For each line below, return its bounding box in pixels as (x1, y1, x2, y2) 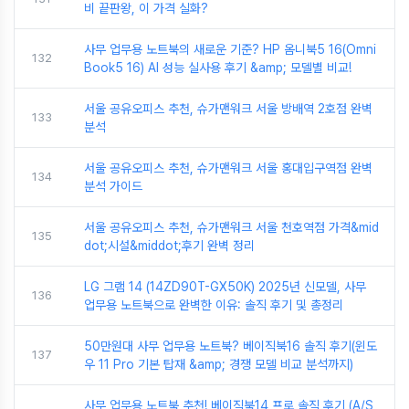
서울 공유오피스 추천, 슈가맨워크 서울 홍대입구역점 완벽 (84, 160, 372, 175)
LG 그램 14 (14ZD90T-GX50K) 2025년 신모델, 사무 (84, 278, 366, 294)
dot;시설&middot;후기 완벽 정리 (84, 237, 255, 253)
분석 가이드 (84, 178, 142, 194)
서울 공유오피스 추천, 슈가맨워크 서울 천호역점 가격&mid (84, 219, 379, 235)
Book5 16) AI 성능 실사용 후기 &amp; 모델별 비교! (84, 59, 351, 75)
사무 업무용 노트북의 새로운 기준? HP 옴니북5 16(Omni (84, 41, 376, 57)
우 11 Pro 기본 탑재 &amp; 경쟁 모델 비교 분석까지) (84, 356, 353, 372)
